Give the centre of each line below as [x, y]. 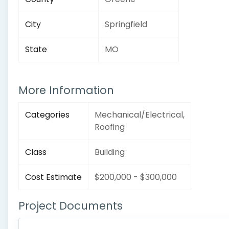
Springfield [126, 24]
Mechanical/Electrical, [140, 115]
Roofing [110, 127]
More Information [66, 90]
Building [110, 152]
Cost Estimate [53, 177]
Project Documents [71, 206]
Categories [47, 115]
